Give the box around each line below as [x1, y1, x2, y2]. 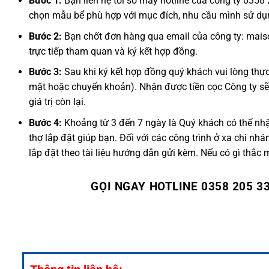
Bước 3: [28, 66, 62, 78]
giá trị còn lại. [28, 96, 86, 108]
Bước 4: [28, 116, 62, 128]
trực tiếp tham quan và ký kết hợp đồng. [28, 45, 198, 57]
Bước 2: [28, 30, 62, 42]
